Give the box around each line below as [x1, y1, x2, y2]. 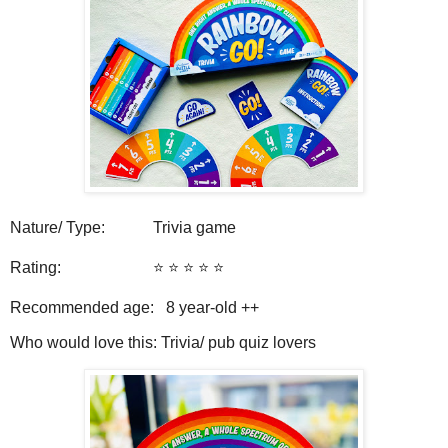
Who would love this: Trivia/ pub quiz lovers [10, 334, 320, 352]
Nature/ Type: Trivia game [10, 218, 240, 236]
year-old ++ [175, 298, 263, 316]
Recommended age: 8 [10, 298, 175, 316]
